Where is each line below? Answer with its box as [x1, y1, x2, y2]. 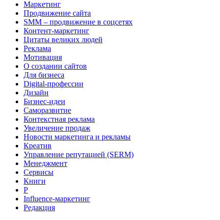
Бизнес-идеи [24, 97, 65, 106]
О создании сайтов [24, 61, 87, 70]
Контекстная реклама [24, 114, 95, 123]
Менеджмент [24, 159, 67, 167]
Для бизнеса [24, 70, 64, 79]
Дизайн [24, 88, 49, 97]
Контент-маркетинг [24, 26, 89, 35]
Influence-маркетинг [24, 194, 90, 203]
